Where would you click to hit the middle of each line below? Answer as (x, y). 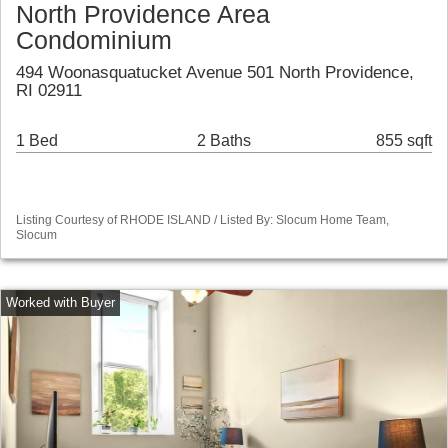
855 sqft (404, 141)
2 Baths (223, 141)
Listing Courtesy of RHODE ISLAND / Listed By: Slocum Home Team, (202, 220)
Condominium (94, 41)
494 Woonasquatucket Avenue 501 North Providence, (215, 73)
